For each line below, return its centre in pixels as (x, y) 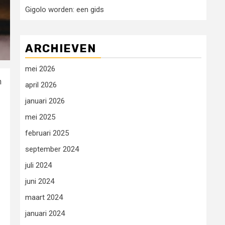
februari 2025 (47, 133)
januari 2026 (45, 101)
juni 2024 (40, 181)
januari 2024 (45, 213)
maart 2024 (44, 197)
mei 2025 (40, 117)
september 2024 (52, 149)
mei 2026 (40, 69)
